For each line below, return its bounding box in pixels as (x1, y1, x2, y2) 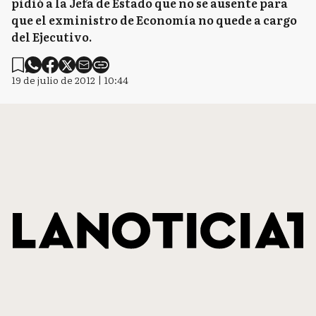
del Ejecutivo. (11, 28, 92, 45)
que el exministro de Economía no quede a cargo (11, 11, 297, 28)
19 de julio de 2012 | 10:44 (11, 73, 128, 87)
